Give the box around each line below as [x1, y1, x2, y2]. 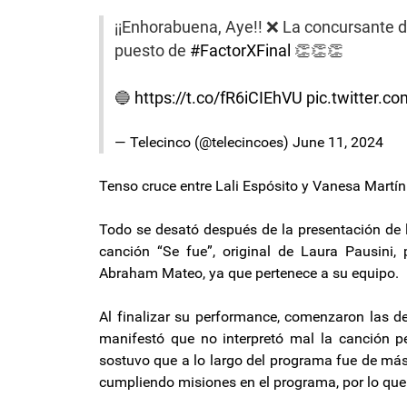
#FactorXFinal [190, 41, 291, 60]
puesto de [114, 41, 190, 60]
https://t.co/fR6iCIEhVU [134, 88, 303, 107]
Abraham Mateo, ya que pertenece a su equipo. [99, 263, 399, 282]
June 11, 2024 [293, 133, 383, 151]
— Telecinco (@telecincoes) [114, 133, 293, 151]
